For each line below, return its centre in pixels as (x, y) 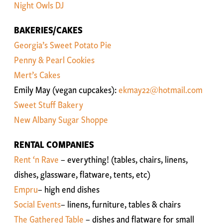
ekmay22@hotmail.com (160, 90)
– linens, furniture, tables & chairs (120, 204)
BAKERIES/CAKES (48, 30)
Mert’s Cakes (37, 75)
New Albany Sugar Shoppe (61, 120)
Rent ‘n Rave (36, 160)
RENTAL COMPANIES (54, 145)
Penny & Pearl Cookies (54, 60)
